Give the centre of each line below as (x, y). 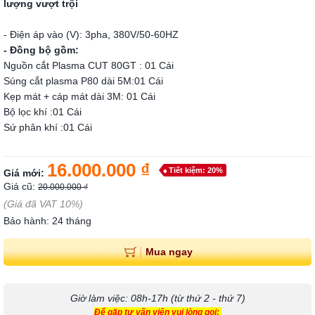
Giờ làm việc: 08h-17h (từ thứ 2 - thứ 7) (157, 298)
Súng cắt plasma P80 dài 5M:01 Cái (83, 81)
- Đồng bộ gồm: (41, 50)
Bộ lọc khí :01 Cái (43, 112)
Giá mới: (25, 173)
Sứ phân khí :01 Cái (48, 127)
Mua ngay (169, 251)
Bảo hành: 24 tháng (47, 221)
